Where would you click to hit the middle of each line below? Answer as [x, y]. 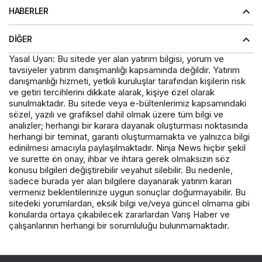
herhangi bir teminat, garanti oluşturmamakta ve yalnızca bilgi [129, 136]
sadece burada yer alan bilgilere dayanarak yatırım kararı [120, 181]
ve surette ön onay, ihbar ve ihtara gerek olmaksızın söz [119, 158]
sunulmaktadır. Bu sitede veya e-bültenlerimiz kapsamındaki [127, 103]
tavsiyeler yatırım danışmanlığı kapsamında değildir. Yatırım [124, 70]
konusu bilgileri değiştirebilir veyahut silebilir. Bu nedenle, [121, 170]
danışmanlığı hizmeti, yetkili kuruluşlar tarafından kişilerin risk [127, 81]
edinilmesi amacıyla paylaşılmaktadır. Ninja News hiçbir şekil [127, 147]
